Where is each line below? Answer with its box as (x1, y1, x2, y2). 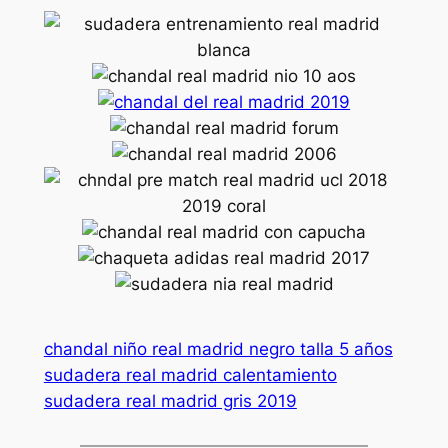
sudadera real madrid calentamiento (43, 365, 337, 386)
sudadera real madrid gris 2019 (43, 391, 297, 412)
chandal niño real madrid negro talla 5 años (43, 339, 393, 360)
